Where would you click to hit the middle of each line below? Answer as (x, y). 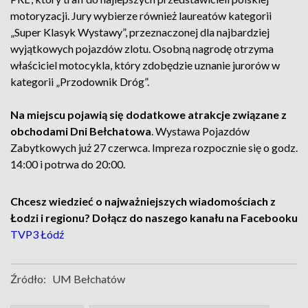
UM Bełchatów (89, 279)
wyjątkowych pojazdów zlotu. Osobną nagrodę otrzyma (142, 48)
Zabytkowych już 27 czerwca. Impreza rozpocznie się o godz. (154, 147)
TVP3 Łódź (37, 234)
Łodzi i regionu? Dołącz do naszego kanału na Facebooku (154, 218)
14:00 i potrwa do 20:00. (68, 164)
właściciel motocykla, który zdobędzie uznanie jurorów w (145, 65)
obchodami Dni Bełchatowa (81, 131)
